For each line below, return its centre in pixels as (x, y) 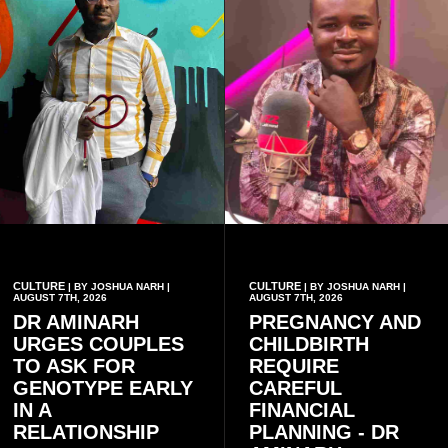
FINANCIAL (301, 409)
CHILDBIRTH (308, 343)
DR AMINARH (76, 321)
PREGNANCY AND (334, 321)
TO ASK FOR (74, 365)
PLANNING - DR (323, 431)
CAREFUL (295, 387)
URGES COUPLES (98, 343)
